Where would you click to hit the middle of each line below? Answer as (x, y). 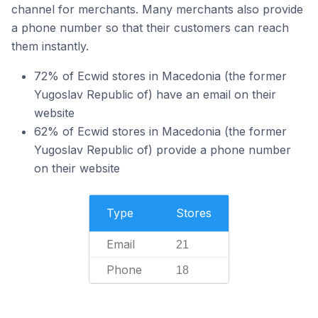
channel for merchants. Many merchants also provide (157, 9)
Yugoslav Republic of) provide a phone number (163, 149)
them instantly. (50, 46)
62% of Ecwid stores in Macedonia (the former (160, 131)
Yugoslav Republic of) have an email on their (155, 94)
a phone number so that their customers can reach (150, 27)
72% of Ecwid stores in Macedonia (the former (160, 76)
